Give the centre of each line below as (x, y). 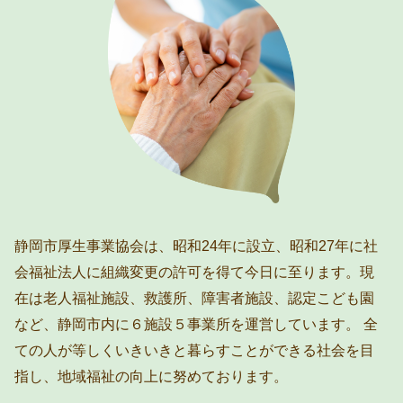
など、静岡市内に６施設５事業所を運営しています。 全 (197, 323)
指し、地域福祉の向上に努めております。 (152, 376)
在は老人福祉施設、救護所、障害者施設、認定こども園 (195, 297)
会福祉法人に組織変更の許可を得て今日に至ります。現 (195, 271)
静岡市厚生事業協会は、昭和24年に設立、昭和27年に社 (197, 245)
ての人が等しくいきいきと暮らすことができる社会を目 (195, 349)
